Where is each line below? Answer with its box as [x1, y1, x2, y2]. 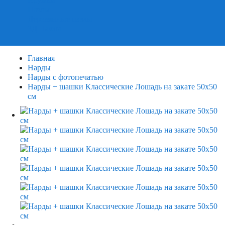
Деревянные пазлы [28, 15, 92, 23]
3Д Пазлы [28, 24, 61, 33]
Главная [28, 54, 55, 62]
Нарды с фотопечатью [28, 73, 103, 81]
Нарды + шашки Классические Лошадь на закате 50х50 [28, 82, 217, 91]
